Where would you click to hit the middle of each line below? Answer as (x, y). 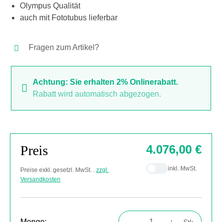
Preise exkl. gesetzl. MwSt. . (57, 170)
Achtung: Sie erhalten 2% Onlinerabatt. (106, 82)
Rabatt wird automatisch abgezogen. (97, 94)
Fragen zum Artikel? (64, 47)
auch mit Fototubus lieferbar (69, 18)
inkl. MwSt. (182, 168)
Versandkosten (40, 179)
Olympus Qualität (50, 6)
